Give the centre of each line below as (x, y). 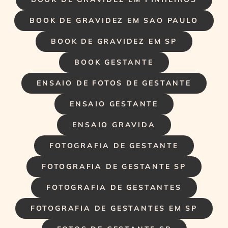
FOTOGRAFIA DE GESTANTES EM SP (114, 208)
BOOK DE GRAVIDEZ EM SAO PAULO (114, 20)
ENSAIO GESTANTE (114, 104)
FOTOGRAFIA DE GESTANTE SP (114, 166)
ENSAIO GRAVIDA (114, 124)
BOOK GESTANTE (114, 62)
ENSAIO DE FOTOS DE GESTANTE (114, 83)
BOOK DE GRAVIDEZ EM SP (114, 41)
